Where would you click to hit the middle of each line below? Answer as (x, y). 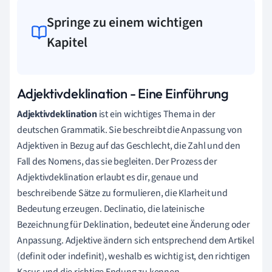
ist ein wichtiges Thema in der (156, 114)
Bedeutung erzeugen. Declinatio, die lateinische (111, 209)
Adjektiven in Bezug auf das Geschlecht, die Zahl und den (129, 145)
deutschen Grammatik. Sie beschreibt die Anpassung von (130, 130)
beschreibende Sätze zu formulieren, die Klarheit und (122, 193)
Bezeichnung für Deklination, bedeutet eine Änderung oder (134, 224)
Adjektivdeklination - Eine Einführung (123, 93)
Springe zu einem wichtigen (125, 22)
